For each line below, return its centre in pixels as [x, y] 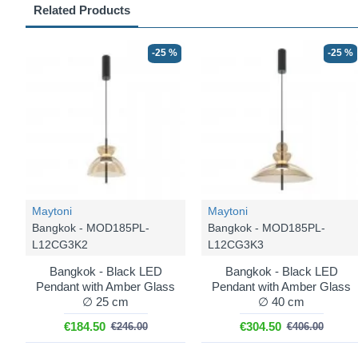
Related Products [82, 10]
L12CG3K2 [60, 245]
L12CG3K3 [236, 245]
